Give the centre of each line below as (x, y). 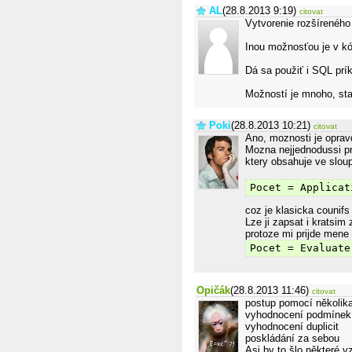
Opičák (213, 290)
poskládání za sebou (292, 338)
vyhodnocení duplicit (292, 326)
